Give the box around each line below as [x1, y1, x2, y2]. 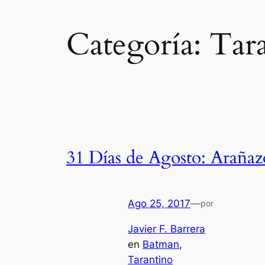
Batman [143, 238, 179, 250]
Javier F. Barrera [128, 222, 205, 235]
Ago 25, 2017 [128, 198, 190, 210]
